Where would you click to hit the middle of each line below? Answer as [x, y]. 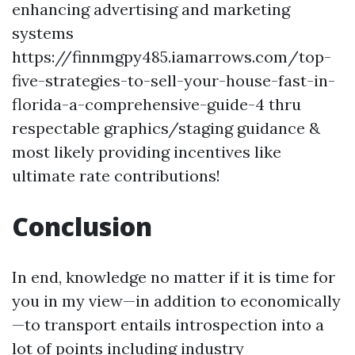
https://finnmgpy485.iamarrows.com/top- [172, 57]
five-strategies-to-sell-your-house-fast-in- [174, 80]
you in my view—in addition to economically [176, 301]
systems [43, 33]
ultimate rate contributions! [116, 176]
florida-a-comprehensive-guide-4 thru [157, 104]
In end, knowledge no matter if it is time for [174, 277]
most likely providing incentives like [147, 152]
